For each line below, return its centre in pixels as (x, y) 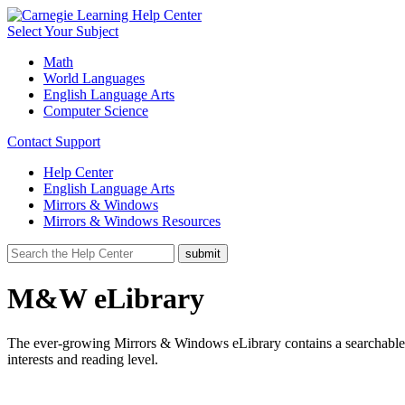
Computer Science (96, 111)
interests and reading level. (85, 359)
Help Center (78, 172)
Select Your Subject (63, 31)
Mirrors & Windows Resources (132, 221)
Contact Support (54, 141)
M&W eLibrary (106, 299)
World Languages (94, 78)
